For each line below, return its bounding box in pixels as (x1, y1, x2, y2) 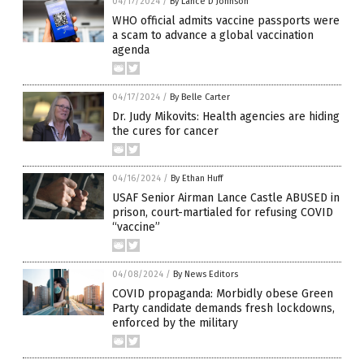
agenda (112, 43, 149, 58)
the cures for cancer (112, 124, 219, 139)
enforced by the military (112, 316, 238, 331)
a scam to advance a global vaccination (112, 28, 314, 43)
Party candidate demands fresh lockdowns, (112, 301, 335, 316)
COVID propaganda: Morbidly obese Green (112, 287, 333, 301)
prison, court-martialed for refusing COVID (112, 206, 333, 220)
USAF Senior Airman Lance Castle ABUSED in (112, 191, 340, 206)
